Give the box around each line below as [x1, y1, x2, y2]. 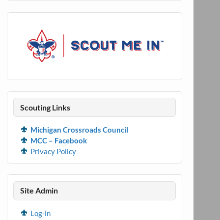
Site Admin [20, 186, 58, 195]
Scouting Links [20, 102, 70, 112]
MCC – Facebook [30, 136, 87, 145]
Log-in [30, 208, 51, 218]
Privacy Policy [30, 147, 76, 156]
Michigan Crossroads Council [30, 125, 128, 135]
